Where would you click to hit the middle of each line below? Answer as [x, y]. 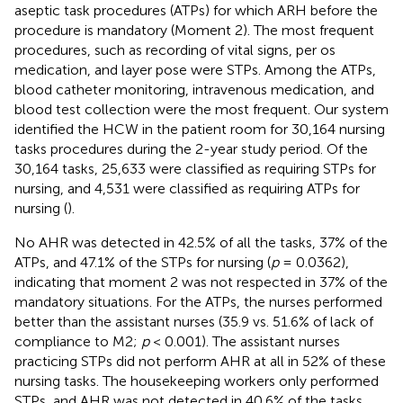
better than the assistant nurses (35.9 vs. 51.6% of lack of [194, 321]
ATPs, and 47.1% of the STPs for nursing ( [143, 262]
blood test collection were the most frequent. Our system [201, 109]
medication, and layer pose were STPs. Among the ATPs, [195, 69]
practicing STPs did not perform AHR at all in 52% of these [200, 361]
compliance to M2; [78, 341]
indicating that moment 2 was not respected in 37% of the [201, 282]
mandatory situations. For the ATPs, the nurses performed [198, 301]
